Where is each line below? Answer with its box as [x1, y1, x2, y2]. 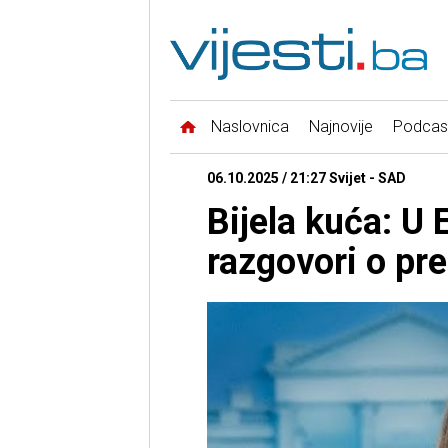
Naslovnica [210, 117, 289, 137]
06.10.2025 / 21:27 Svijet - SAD [206, 170, 406, 187]
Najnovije [308, 117, 373, 137]
